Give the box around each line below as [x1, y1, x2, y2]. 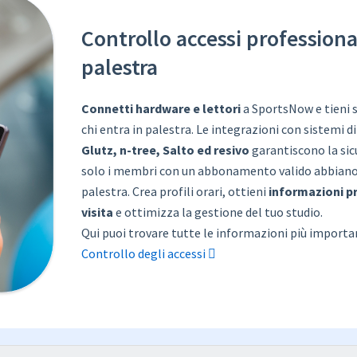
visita [81, 203, 113, 220]
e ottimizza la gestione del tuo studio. [113, 203, 323, 220]
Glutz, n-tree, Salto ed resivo [81, 141, 249, 158]
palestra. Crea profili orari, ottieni [81, 182, 269, 199]
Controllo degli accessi [81, 245, 208, 261]
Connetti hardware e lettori [81, 100, 241, 116]
